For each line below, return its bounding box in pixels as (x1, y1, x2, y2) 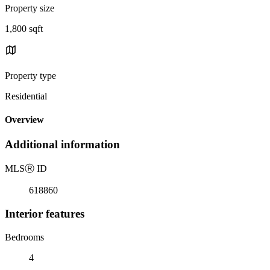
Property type (5, 70, 56, 81)
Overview (5, 115, 44, 125)
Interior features (5, 207, 84, 220)
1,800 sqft (5, 23, 43, 34)
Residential (5, 90, 47, 101)
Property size (5, 2, 54, 13)
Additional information (5, 138, 120, 151)
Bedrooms (5, 231, 44, 242)
